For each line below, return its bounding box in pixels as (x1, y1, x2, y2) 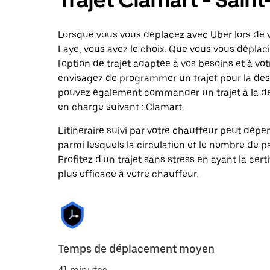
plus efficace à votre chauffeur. (58, 168, 198, 180)
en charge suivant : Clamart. (58, 101, 184, 113)
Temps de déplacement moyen (58, 242, 215, 255)
